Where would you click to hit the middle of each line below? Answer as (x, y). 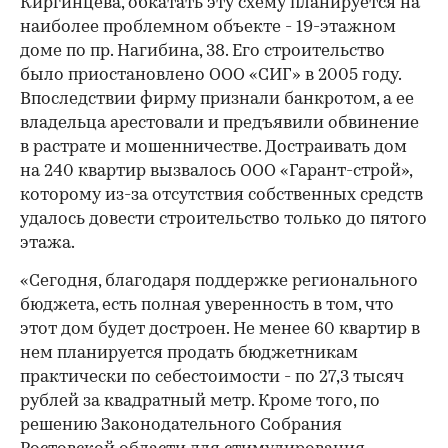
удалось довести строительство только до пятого (223, 219)
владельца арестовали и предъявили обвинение (219, 123)
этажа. (47, 243)
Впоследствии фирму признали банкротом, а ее (217, 99)
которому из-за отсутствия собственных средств (221, 195)
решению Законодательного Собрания (181, 425)
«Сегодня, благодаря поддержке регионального (219, 281)
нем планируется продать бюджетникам (189, 353)
